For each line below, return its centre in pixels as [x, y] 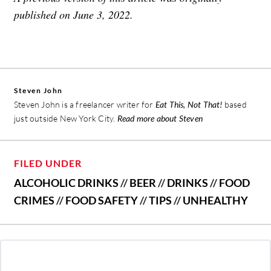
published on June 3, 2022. [73, 15]
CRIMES [34, 201]
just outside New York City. [66, 119]
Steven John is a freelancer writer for [85, 105]
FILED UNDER [48, 163]
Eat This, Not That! [189, 105]
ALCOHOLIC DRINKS [66, 183]
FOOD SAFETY [102, 201]
